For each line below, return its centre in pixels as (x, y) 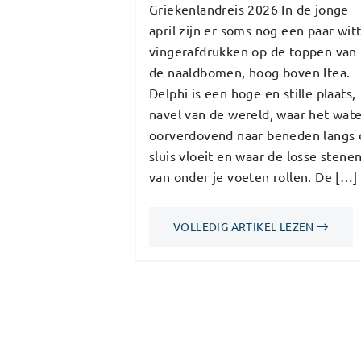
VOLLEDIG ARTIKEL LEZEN (245, 227)
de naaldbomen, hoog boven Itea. (250, 72)
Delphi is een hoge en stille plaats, (253, 93)
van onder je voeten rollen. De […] (253, 177)
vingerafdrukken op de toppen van (253, 51)
